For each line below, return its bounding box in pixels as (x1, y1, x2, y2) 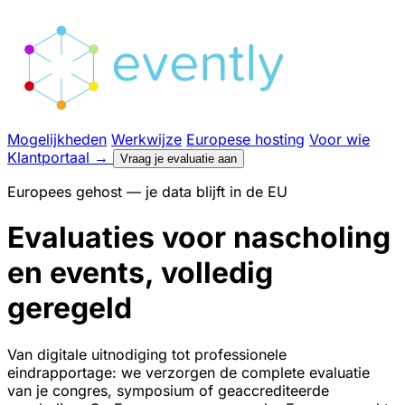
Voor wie (309, 130, 370, 148)
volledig (161, 255, 273, 291)
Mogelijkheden (7, 130, 107, 148)
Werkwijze (111, 130, 182, 148)
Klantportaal (7, 148, 94, 166)
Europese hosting (186, 130, 305, 148)
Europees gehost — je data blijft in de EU (7, 183, 287, 201)
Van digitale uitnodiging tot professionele (7, 344, 287, 363)
